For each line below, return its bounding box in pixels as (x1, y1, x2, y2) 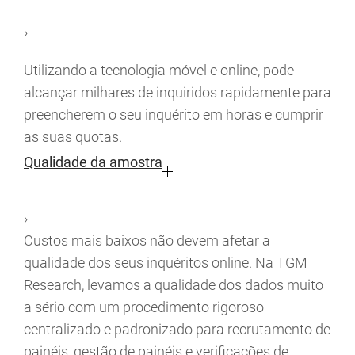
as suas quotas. (24, 128, 122, 146)
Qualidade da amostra (24, 154, 162, 171)
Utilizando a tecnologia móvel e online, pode (24, 62, 294, 79)
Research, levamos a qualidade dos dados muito (24, 277, 323, 294)
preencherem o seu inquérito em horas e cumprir (24, 106, 323, 124)
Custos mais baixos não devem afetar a (24, 232, 270, 250)
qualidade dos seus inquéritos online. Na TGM (24, 254, 307, 272)
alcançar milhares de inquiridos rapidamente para (24, 84, 331, 101)
